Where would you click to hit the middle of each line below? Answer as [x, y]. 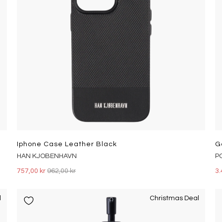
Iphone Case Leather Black [67, 144]
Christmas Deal [174, 198]
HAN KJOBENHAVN [47, 156]
